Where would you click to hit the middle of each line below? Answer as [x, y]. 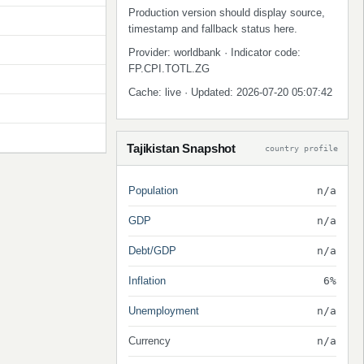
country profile [301, 148]
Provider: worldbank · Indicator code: [214, 52]
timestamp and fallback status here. [213, 29]
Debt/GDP [152, 251]
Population [153, 191]
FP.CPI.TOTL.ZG [169, 69]
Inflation [147, 281]
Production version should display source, [227, 13]
